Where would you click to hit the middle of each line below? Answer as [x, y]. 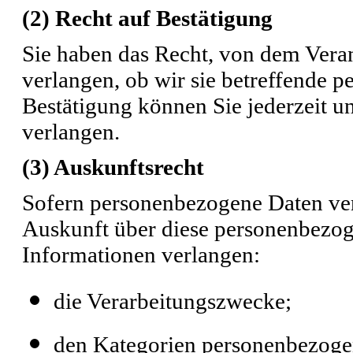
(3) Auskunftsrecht [113, 167]
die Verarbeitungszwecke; [173, 301]
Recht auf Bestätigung [164, 18]
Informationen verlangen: [141, 254]
